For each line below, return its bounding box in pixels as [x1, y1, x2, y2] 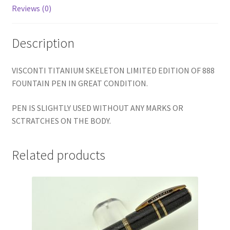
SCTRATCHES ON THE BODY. [11, 116, 111, 126]
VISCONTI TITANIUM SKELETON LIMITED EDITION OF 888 [11, 65, 215, 76]
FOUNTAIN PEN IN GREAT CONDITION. [11, 78, 148, 89]
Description [11, 34, 74, 51]
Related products [11, 146, 105, 163]
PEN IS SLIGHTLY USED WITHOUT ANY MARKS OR [11, 103, 183, 113]
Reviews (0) [11, 3, 51, 13]
